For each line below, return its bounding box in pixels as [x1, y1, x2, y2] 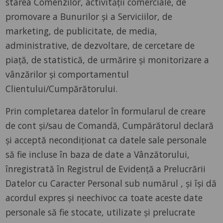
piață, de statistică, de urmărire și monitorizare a [5, 53, 210, 66]
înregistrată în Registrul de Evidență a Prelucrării [5, 162, 206, 175]
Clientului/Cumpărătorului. [5, 82, 118, 95]
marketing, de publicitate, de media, [5, 24, 158, 37]
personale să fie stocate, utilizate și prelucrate [5, 206, 196, 218]
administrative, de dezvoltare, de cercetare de [5, 39, 195, 51]
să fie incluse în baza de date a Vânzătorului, [5, 148, 190, 160]
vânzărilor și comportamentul [5, 68, 129, 80]
